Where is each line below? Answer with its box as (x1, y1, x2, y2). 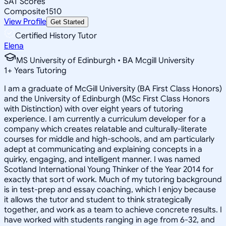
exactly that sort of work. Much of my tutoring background (4, 174, 222, 185)
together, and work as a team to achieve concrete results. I (4, 204, 222, 215)
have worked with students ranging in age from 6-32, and (4, 214, 215, 225)
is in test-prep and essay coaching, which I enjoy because (4, 184, 216, 195)
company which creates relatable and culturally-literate (4, 124, 207, 134)
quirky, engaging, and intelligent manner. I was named (4, 154, 200, 164)
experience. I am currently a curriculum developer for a (4, 114, 206, 124)
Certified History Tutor (15, 30, 97, 41)
